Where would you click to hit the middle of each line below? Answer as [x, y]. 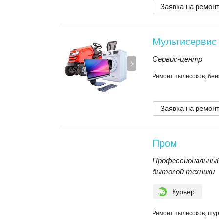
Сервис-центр [177, 59]
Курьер [183, 192]
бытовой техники [184, 171]
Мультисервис [185, 42]
